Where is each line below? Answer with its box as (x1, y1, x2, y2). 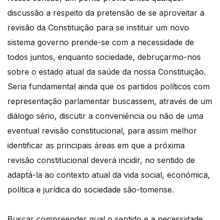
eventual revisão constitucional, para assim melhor (7, 125, 197, 136)
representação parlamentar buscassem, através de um (7, 96, 212, 106)
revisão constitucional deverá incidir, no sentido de (7, 155, 195, 165)
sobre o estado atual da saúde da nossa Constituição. (7, 66, 206, 77)
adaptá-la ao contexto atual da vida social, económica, (7, 169, 210, 180)
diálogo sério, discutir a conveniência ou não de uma (7, 110, 203, 121)
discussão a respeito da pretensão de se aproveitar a (7, 7, 204, 18)
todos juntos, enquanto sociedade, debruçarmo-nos (7, 52, 201, 62)
